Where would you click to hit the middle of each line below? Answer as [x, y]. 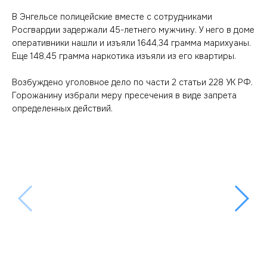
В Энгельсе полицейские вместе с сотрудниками [112, 17]
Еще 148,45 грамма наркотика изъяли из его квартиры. [124, 56]
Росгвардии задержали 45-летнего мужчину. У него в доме [133, 30]
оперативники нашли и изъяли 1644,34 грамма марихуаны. [131, 43]
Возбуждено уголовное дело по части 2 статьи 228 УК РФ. [132, 82]
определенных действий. [62, 108]
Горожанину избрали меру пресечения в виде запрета [124, 95]
